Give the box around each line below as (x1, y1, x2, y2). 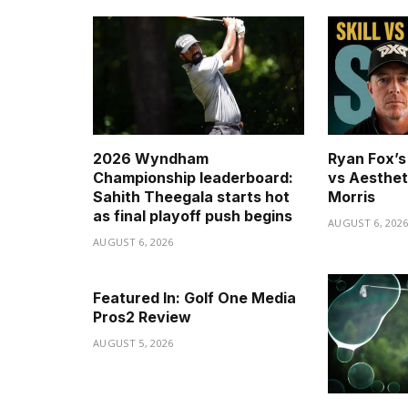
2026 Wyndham (93, 149, 209, 168)
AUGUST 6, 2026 (93, 235, 174, 250)
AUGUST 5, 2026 (93, 336, 174, 351)
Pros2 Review (93, 308, 191, 327)
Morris (328, 188, 375, 207)
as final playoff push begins (93, 207, 292, 226)
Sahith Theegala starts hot (93, 188, 290, 207)
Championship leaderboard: (93, 168, 293, 188)
